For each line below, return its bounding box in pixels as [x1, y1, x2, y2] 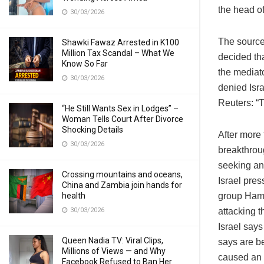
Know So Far [62, 59, 108, 68]
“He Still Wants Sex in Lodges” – [62, 104, 179, 113]
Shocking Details [62, 125, 123, 134]
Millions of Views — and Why [62, 246, 166, 256]
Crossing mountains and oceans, [62, 170, 183, 179]
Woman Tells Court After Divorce [62, 114, 183, 124]
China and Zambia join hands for [62, 180, 182, 190]
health [62, 191, 85, 200]
